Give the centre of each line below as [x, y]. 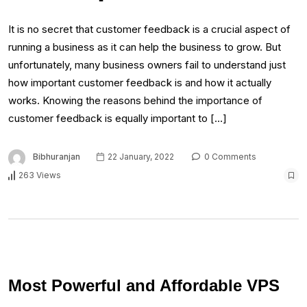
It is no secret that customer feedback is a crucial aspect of [149, 29]
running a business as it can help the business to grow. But [145, 47]
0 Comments [229, 157]
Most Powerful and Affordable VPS [144, 285]
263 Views [40, 175]
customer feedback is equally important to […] [118, 119]
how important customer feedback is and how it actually [140, 83]
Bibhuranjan [57, 157]
